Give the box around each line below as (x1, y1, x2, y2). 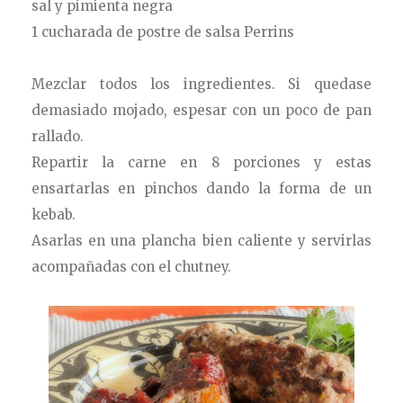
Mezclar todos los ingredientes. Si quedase (31, 75, 372, 93)
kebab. (31, 205, 76, 223)
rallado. (31, 127, 88, 145)
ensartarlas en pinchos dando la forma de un (31, 179, 372, 197)
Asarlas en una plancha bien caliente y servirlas (31, 231, 372, 249)
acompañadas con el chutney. (31, 257, 239, 275)
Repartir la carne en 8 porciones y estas (31, 153, 372, 171)
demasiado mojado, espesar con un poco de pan (31, 101, 372, 119)
